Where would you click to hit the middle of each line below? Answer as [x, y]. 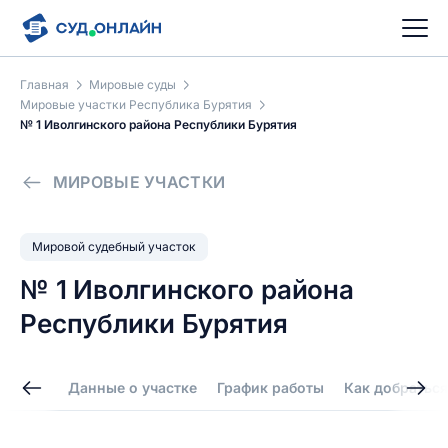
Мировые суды [132, 84]
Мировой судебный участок [114, 246]
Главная [44, 84]
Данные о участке [132, 387]
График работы [270, 387]
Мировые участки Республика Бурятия [136, 104]
